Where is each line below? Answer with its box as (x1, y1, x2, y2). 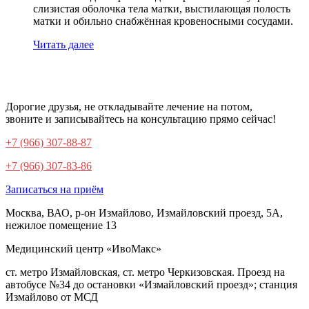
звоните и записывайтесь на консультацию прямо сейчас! (6, 113, 276, 125)
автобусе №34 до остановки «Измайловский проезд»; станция (6, 279, 297, 290)
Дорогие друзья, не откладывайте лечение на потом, (6, 101, 252, 112)
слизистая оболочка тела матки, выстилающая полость (33, 3, 290, 14)
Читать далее (33, 39, 94, 50)
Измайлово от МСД (6, 291, 98, 303)
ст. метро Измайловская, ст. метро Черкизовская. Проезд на (6, 266, 285, 278)
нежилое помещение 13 (6, 219, 117, 231)
